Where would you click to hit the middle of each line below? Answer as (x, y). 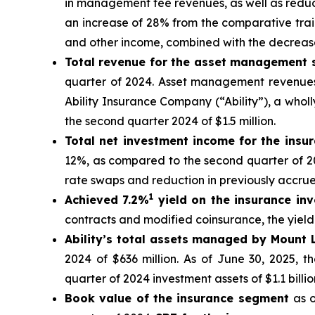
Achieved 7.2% (107, 200)
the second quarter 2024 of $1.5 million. (170, 121)
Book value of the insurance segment (179, 298)
